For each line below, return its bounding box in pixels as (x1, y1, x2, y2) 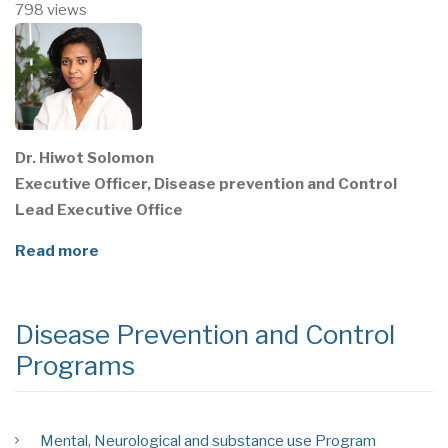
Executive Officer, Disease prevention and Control (15, 175, 397, 194)
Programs (15, 350, 135, 382)
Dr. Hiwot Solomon (15, 149, 154, 168)
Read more (15, 242, 99, 261)
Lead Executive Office (15, 201, 183, 220)
